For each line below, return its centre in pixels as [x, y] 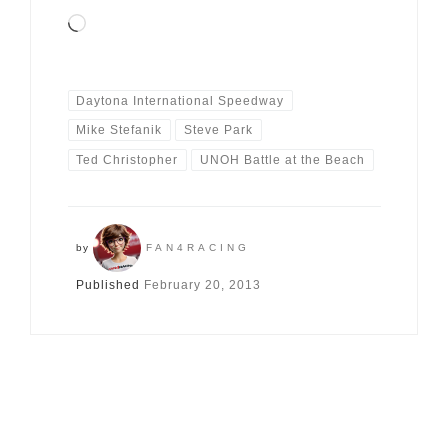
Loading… [124, 24]
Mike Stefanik [119, 130]
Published [109, 284]
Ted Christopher [127, 159]
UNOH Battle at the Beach [282, 159]
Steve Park [218, 130]
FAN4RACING [197, 247]
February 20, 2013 [202, 284]
